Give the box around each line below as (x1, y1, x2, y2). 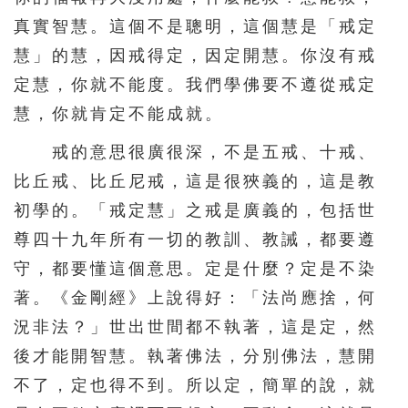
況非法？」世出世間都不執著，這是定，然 (14, 317, 377, 336)
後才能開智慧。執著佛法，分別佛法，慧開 (14, 346, 377, 365)
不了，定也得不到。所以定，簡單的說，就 (14, 375, 377, 394)
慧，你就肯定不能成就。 (14, 104, 224, 123)
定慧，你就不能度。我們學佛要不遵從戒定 (14, 75, 377, 94)
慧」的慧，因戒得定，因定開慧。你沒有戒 (14, 46, 377, 65)
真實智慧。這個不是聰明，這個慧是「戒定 (14, 16, 377, 36)
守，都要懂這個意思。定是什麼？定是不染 (14, 259, 377, 278)
